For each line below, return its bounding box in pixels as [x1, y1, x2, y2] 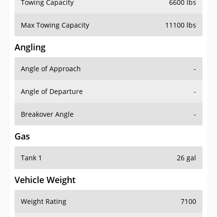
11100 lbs [165, 20, 196, 30]
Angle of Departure [21, 87, 83, 96]
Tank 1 [21, 153, 42, 163]
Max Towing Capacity [21, 20, 89, 30]
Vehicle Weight [15, 174, 76, 186]
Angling [15, 41, 46, 53]
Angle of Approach [21, 64, 81, 74]
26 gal [177, 153, 196, 163]
